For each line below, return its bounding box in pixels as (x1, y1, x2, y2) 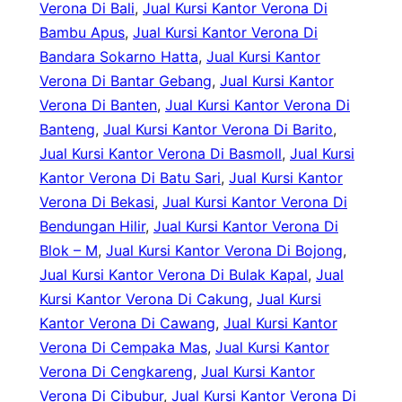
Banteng (39, 120, 95, 139)
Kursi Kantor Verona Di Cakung (39, 290, 249, 309)
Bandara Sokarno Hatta (39, 48, 198, 66)
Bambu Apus (39, 23, 125, 42)
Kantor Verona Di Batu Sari (39, 169, 221, 188)
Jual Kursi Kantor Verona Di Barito (103, 120, 333, 139)
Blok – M (39, 241, 98, 260)
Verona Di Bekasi (39, 193, 154, 212)
